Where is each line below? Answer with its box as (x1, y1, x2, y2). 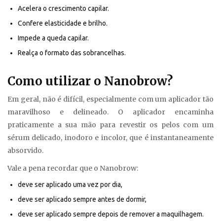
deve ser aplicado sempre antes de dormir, (18, 195, 147, 204)
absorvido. (7, 146, 43, 155)
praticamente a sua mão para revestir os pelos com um (7, 120, 214, 130)
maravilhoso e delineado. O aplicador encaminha (7, 108, 214, 117)
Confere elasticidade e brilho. (18, 19, 108, 28)
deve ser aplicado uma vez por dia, (18, 181, 122, 189)
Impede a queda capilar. (18, 34, 89, 42)
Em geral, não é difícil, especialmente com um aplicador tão (7, 95, 214, 104)
